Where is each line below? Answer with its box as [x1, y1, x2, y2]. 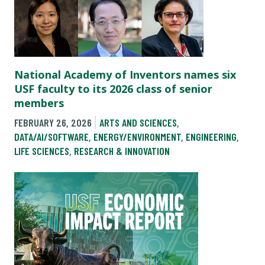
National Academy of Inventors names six [14, 67, 236, 82]
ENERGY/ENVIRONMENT [93, 130, 181, 144]
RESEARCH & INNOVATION [74, 144, 170, 158]
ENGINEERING [186, 130, 237, 144]
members [14, 96, 64, 111]
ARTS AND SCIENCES [99, 116, 177, 130]
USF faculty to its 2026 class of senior [14, 82, 212, 96]
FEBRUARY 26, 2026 [14, 116, 92, 130]
